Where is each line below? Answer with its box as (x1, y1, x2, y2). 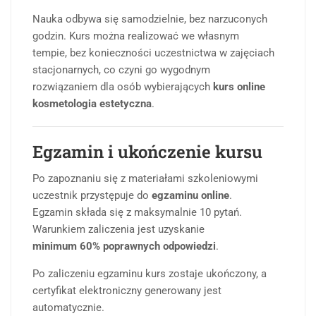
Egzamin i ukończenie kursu (32, 140, 262, 164)
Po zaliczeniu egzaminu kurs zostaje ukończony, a (32, 267, 267, 281)
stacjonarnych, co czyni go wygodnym (32, 63, 210, 77)
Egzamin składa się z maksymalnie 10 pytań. (32, 206, 242, 219)
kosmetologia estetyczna (32, 97, 152, 111)
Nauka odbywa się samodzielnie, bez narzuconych (32, 13, 267, 26)
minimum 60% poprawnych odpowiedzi (32, 240, 216, 253)
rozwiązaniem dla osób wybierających (32, 80, 213, 94)
